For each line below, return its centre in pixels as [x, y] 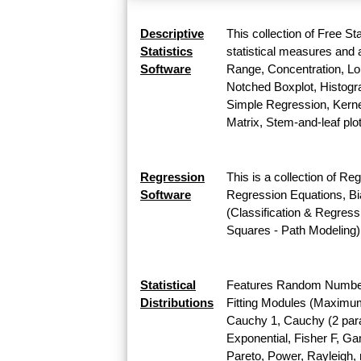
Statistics [166, 51]
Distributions [177, 302]
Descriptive [172, 33]
